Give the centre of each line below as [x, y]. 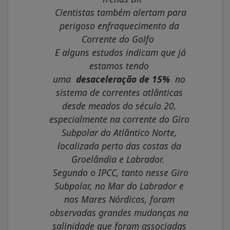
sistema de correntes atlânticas [119, 93]
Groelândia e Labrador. [118, 159]
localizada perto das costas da [119, 146]
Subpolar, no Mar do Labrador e [119, 186]
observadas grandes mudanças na [119, 213]
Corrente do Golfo [118, 39]
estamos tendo [119, 66]
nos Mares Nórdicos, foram [119, 199]
